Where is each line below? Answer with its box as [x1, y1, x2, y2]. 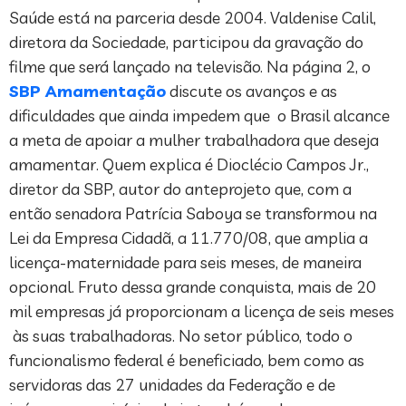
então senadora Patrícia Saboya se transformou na [9, 203, 377, 225]
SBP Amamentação [9, 81, 166, 102]
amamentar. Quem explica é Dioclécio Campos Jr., [9, 154, 369, 176]
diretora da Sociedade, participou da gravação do [9, 32, 363, 53]
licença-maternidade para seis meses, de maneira [9, 252, 362, 274]
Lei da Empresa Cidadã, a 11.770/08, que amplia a [9, 227, 368, 249]
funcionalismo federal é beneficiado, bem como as [9, 350, 364, 372]
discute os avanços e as [166, 81, 337, 102]
